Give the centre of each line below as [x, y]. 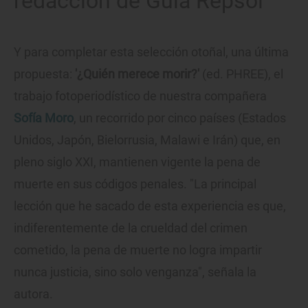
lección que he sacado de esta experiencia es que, [150, 206]
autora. [33, 294]
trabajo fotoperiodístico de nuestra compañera [140, 96]
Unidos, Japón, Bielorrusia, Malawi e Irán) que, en [147, 140]
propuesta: [43, 74]
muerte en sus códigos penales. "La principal [135, 184]
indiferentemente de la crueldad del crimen [131, 228]
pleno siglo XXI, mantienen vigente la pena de [137, 162]
